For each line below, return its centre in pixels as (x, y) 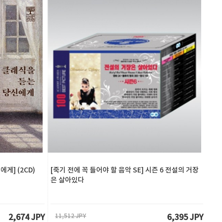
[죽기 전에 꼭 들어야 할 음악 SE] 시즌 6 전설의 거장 (125, 170)
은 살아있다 (67, 180)
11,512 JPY (71, 216)
